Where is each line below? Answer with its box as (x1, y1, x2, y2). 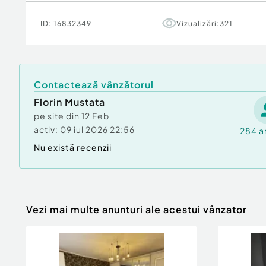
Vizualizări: (176, 18, 220, 28)
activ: (34, 124, 58, 135)
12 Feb (81, 110, 109, 121)
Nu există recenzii (34, 142, 112, 153)
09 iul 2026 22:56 (60, 124, 135, 135)
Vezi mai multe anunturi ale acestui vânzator (26, 203, 247, 216)
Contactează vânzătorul (34, 78, 154, 91)
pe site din (34, 110, 81, 121)
